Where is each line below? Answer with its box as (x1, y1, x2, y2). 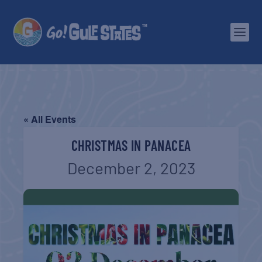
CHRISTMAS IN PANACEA (71, 137, 191, 154)
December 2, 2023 (67, 158, 195, 178)
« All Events (23, 112, 77, 126)
